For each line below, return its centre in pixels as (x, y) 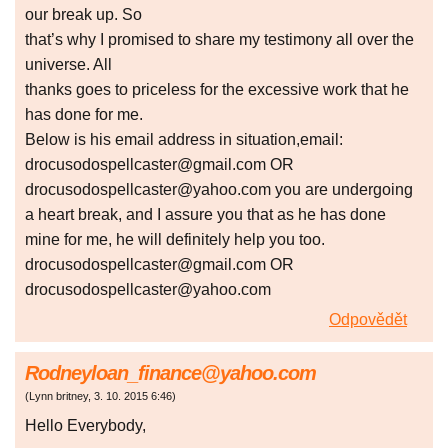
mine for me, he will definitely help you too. (175, 240)
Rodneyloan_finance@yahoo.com (170, 373)
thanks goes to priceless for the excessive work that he (217, 90)
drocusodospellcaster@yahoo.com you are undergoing (219, 190)
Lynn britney (58, 396)
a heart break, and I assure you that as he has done (205, 215)
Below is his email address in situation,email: (184, 140)
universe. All (68, 65)
